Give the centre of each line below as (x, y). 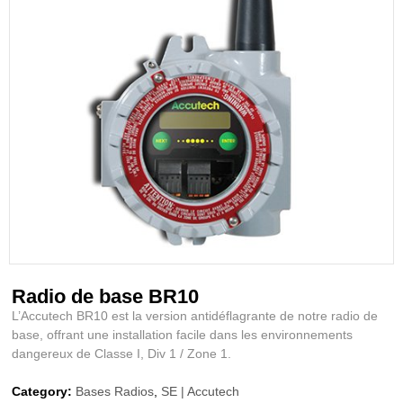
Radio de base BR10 (106, 296)
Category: (42, 391)
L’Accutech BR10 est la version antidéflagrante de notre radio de (195, 315)
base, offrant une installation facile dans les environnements (183, 334)
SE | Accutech (201, 391)
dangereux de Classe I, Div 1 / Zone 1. (122, 353)
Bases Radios (115, 391)
